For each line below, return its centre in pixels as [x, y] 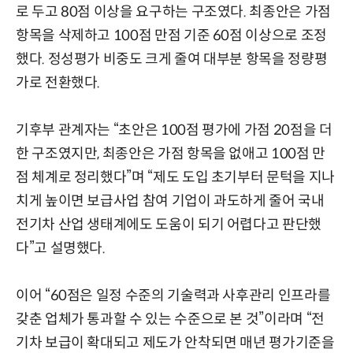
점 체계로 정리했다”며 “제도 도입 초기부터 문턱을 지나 [175, 177]
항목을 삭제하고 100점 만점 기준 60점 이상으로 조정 [171, 35]
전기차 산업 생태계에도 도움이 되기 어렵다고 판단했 [169, 224]
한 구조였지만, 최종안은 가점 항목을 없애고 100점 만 [171, 153]
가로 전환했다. [58, 82]
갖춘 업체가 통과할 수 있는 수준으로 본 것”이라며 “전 [170, 319]
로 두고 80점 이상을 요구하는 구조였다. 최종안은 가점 [173, 11]
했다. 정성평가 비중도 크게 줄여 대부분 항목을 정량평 [172, 59]
